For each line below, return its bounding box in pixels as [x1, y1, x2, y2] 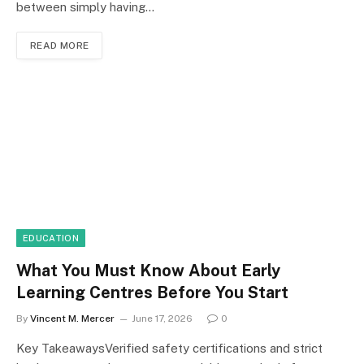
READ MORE [30, 40, 89, 52]
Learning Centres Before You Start [16, 283, 288, 303]
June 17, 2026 [132, 313, 193, 325]
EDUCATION [23, 233, 79, 244]
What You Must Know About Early [16, 261, 280, 281]
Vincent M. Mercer [30, 313, 115, 325]
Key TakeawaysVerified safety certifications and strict [16, 341, 323, 356]
